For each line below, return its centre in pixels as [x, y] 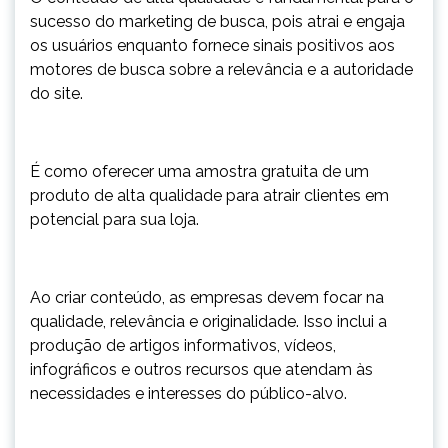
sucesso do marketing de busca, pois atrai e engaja [217, 21]
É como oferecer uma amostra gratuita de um [199, 171]
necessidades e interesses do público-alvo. [190, 393]
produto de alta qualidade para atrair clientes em [209, 195]
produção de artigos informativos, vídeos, [183, 345]
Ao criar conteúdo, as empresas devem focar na [207, 297]
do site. [58, 93]
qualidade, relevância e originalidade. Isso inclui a [208, 321]
